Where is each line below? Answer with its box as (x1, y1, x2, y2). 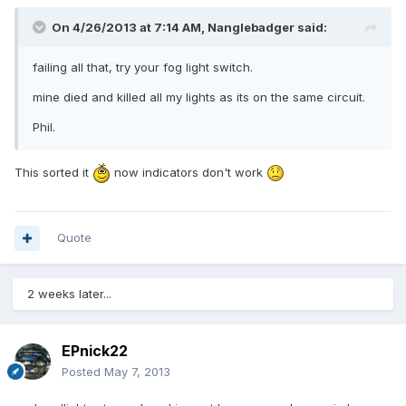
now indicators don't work (111, 164, 266, 179)
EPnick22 (62, 342, 128, 361)
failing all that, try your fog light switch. (33, 60, 253, 75)
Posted (62, 364, 104, 380)
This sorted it (14, 164, 92, 179)
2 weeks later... (27, 286, 111, 302)
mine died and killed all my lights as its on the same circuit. (33, 90, 365, 105)
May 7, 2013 (104, 364, 170, 380)
